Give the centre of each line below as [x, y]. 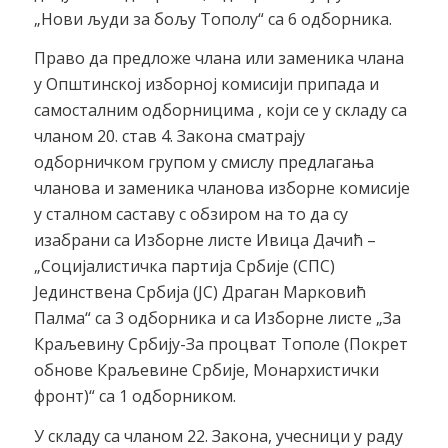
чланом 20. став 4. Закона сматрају [169, 136]
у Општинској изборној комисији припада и [206, 84]
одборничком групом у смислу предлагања [203, 162]
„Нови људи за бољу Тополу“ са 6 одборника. [212, 18]
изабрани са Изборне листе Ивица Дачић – [204, 240]
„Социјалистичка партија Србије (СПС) [184, 266]
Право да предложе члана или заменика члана [218, 58]
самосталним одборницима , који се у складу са [220, 110]
